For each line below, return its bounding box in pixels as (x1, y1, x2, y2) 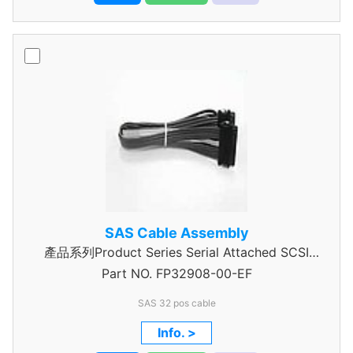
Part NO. (101, 266, 152, 281)
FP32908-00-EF (151, 266, 252, 281)
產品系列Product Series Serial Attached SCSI (44, 244, 309, 260)
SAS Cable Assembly (104, 225, 249, 241)
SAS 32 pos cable (137, 297, 216, 309)
